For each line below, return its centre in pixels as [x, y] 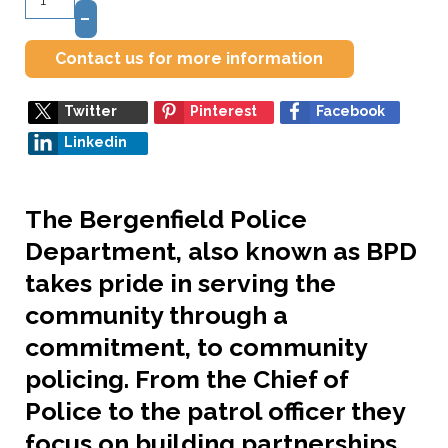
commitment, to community [196, 347]
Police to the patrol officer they [215, 411]
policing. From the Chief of [186, 379]
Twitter [90, 111]
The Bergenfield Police [166, 219]
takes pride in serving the [180, 283]
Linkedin [95, 142]
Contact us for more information [189, 58]
